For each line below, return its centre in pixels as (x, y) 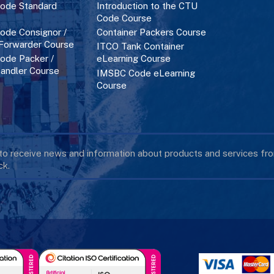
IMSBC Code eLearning (146, 73)
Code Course (124, 18)
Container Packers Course (151, 32)
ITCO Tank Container (140, 46)
